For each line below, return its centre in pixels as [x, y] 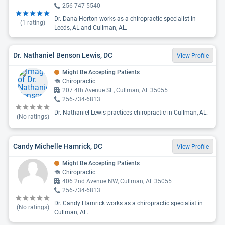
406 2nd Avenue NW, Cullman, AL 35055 [117, 181]
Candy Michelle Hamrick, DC [58, 146]
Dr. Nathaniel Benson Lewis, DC [63, 55]
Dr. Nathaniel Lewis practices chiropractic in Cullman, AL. [131, 113]
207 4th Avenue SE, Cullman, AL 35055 [115, 90]
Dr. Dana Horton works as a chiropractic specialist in [125, 19]
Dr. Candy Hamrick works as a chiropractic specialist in [129, 203]
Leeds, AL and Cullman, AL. [91, 28]
